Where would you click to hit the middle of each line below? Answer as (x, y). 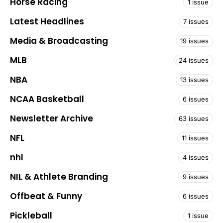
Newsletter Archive (52, 118)
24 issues (194, 60)
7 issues (196, 21)
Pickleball (31, 216)
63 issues (194, 118)
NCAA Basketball (47, 99)
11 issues (195, 138)
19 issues (194, 41)
